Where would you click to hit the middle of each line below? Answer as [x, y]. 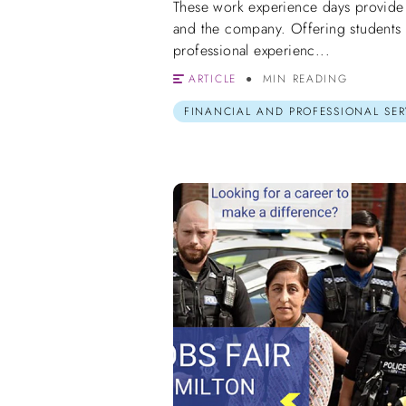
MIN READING [305, 79]
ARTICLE [213, 79]
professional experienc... [251, 51]
